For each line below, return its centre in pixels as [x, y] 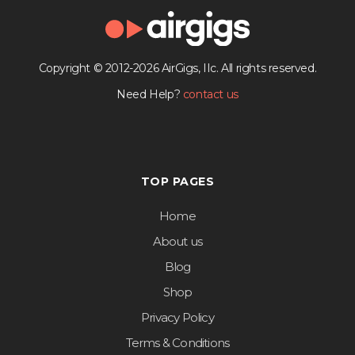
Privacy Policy [177, 318]
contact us [210, 95]
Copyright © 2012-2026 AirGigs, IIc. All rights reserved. [177, 69]
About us [177, 242]
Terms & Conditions [177, 343]
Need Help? [150, 95]
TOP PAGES [177, 182]
